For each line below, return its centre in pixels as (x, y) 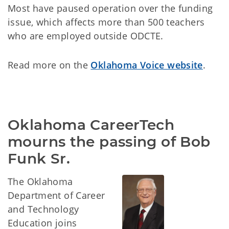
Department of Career (56, 195)
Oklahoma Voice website (147, 65)
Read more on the (49, 65)
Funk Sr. (39, 158)
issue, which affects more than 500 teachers (106, 22)
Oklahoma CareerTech (91, 125)
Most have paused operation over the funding (110, 8)
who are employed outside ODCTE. (86, 36)
